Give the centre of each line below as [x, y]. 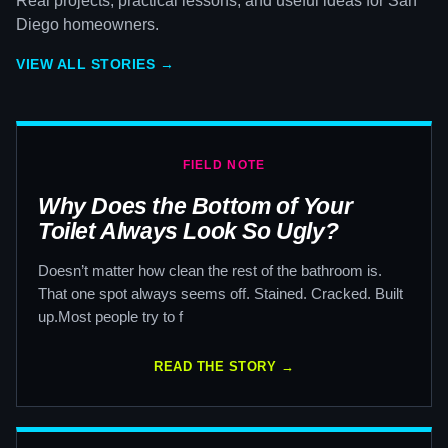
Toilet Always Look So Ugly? [188, 231]
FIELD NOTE [224, 165]
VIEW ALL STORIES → [95, 64]
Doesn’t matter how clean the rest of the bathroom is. [210, 270]
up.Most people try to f [110, 316]
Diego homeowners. [87, 24]
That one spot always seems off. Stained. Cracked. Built [220, 293]
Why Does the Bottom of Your [195, 206]
